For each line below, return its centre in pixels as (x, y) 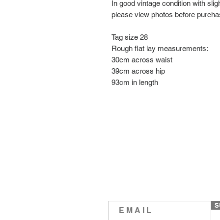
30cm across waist (142, 59)
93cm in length (135, 82)
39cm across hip (138, 71)
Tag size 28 (130, 37)
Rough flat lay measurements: (160, 48)
